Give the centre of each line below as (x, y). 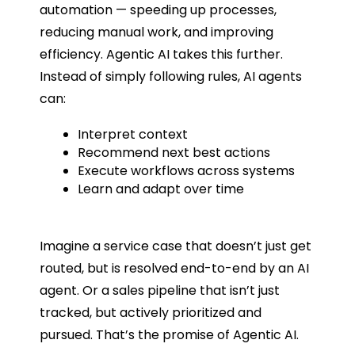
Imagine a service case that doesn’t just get (175, 246)
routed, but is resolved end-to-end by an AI (174, 269)
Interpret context (132, 135)
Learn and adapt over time (160, 189)
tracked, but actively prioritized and (150, 313)
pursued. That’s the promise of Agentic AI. (169, 335)
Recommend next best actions (174, 153)
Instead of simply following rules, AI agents (170, 77)
